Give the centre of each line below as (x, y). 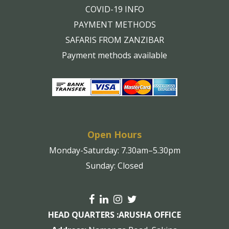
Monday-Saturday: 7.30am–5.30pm (114, 151)
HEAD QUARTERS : (83, 215)
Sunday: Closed (114, 166)
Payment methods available (114, 55)
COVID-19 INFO (114, 9)
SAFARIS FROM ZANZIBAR (114, 40)
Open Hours (114, 135)
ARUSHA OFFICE (150, 215)
